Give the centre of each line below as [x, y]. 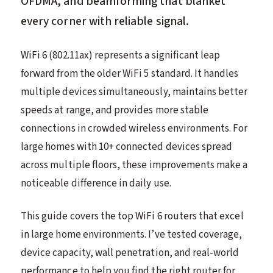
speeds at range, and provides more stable [115, 110]
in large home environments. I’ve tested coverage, [132, 234]
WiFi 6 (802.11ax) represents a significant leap [121, 55]
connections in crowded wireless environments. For [134, 128]
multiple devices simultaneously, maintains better [134, 92]
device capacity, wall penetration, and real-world [130, 253]
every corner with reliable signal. [105, 21]
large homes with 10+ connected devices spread [127, 147]
